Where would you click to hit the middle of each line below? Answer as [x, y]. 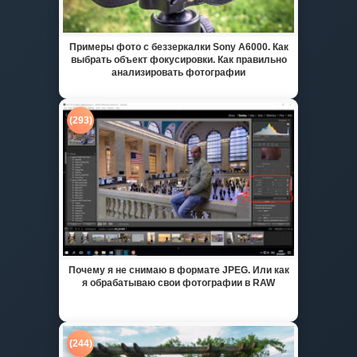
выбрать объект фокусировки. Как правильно [178, 59]
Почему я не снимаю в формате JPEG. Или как [178, 270]
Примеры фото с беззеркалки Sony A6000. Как [178, 47]
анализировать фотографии [178, 72]
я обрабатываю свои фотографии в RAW [178, 282]
